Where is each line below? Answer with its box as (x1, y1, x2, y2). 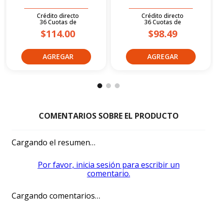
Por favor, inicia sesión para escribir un (37, 159, 180, 170)
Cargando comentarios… (12, 190, 100, 201)
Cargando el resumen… (12, 137, 95, 148)
